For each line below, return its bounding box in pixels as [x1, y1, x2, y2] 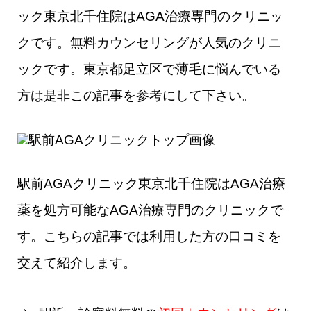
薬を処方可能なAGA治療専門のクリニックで [17, 203, 283, 218]
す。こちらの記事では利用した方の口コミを [17, 229, 281, 244]
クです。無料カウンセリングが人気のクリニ [17, 35, 281, 51]
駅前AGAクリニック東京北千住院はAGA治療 [17, 176, 285, 192]
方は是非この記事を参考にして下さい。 [17, 88, 255, 103]
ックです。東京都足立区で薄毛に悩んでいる [17, 62, 281, 77]
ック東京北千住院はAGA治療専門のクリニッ [17, 9, 283, 24]
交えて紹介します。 [17, 255, 136, 271]
